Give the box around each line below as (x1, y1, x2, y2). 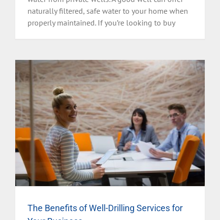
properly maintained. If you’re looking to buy (27, 18, 175, 28)
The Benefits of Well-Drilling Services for (27, 203, 183, 214)
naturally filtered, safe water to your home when (27, 6, 188, 16)
